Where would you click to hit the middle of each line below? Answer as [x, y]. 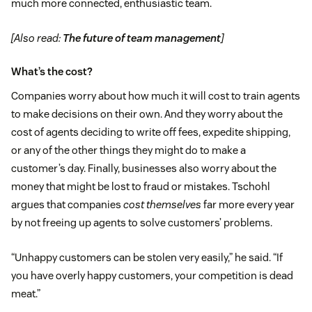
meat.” [26, 294]
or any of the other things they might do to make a [128, 150]
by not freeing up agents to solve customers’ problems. [142, 223]
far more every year [248, 205]
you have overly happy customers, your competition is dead [152, 276]
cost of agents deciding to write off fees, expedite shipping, [151, 132]
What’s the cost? [52, 72]
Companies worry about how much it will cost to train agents [156, 96]
